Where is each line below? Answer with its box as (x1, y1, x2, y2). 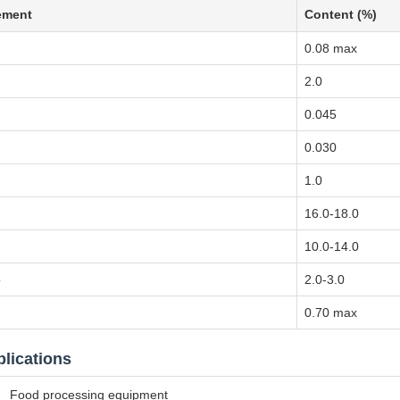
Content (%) (304, 7, 377, 21)
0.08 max (304, 41, 357, 55)
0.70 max (304, 305, 357, 320)
